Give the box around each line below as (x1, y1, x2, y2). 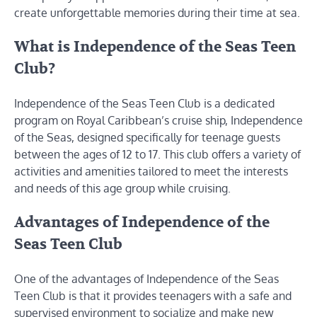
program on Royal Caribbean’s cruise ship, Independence (14, 113, 303, 127)
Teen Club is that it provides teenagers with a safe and (14, 288, 292, 303)
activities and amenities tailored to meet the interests (14, 164, 288, 178)
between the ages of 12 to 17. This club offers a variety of (14, 147, 301, 161)
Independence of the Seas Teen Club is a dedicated (14, 96, 275, 110)
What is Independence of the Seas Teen (14, 38, 296, 57)
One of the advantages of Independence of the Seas (14, 271, 279, 286)
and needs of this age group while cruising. (14, 181, 231, 195)
